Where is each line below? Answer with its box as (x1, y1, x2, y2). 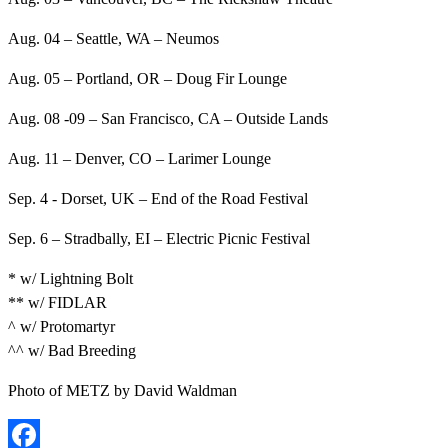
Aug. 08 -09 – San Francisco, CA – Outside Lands (8, 110, 328, 128)
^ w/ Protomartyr (8, 318, 115, 336)
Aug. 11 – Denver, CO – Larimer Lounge (8, 150, 271, 168)
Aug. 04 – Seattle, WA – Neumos (8, 30, 219, 48)
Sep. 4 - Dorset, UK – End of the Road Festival (8, 190, 308, 208)
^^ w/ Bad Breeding (8, 342, 136, 360)
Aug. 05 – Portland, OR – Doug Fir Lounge (8, 70, 287, 88)
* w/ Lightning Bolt (8, 270, 133, 288)
